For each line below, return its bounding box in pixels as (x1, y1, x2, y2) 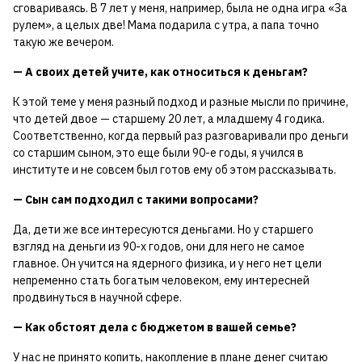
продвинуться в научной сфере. (13, 290, 182, 305)
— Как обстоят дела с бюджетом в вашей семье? (13, 320, 297, 335)
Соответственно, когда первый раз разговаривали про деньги (13, 128, 348, 144)
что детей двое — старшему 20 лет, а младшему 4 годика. (13, 112, 325, 127)
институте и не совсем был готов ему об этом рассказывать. (13, 162, 336, 178)
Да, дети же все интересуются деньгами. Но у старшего (13, 222, 314, 238)
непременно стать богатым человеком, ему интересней (13, 273, 309, 288)
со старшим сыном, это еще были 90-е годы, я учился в (13, 145, 304, 161)
